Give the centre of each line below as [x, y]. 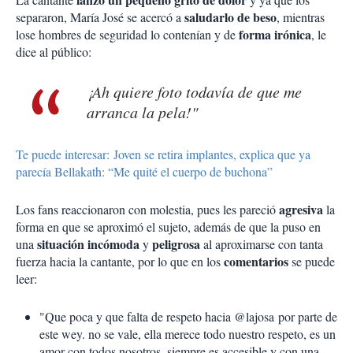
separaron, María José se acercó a [98, 17]
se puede [313, 262]
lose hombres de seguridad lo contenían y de [127, 35]
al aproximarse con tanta [263, 244]
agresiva [303, 210]
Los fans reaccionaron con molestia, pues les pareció [147, 210]
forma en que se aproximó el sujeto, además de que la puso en [168, 227]
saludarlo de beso [229, 17]
